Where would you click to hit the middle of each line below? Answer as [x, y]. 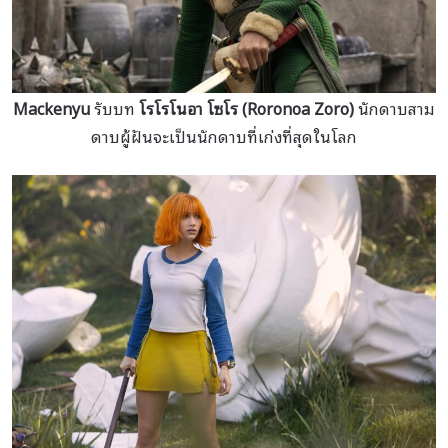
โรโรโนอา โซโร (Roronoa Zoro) [246, 107]
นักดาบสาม [394, 107]
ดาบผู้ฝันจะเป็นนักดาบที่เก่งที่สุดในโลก [224, 135]
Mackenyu [51, 107]
